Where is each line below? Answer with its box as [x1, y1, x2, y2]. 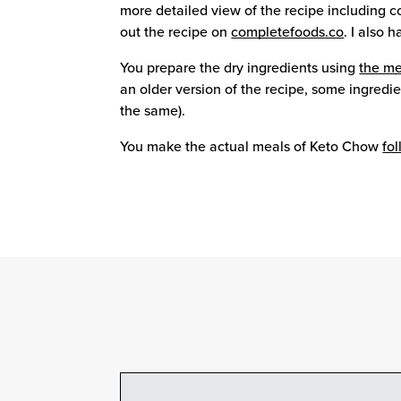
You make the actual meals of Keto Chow [120, 136, 380, 157]
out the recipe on [120, 21, 228, 42]
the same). [120, 100, 186, 121]
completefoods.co [231, 21, 345, 42]
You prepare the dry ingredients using [120, 57, 356, 78]
